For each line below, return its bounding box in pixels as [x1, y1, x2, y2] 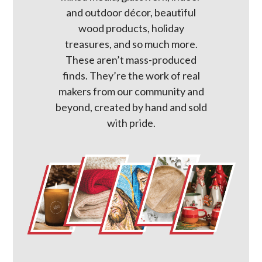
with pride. [106, 116, 156, 129]
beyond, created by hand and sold [55, 101, 207, 113]
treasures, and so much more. [64, 37, 198, 50]
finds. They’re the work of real [62, 69, 200, 82]
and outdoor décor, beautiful [66, 6, 196, 19]
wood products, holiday [78, 22, 184, 35]
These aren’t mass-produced [65, 53, 196, 66]
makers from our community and [58, 85, 204, 98]
